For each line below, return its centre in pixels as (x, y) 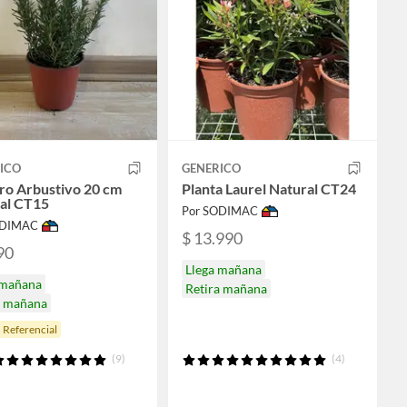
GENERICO (211, 169)
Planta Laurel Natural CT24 (269, 189)
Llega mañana (223, 269)
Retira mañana (226, 288)
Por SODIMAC (220, 211)
